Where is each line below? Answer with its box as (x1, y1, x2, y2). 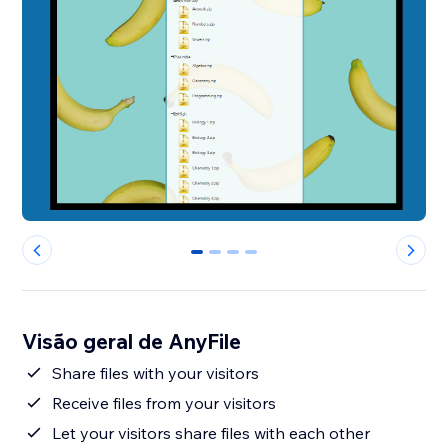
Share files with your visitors (52, 363, 260, 384)
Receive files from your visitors (52, 393, 277, 414)
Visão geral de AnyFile (22, 328, 242, 355)
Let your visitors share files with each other (52, 423, 371, 444)
